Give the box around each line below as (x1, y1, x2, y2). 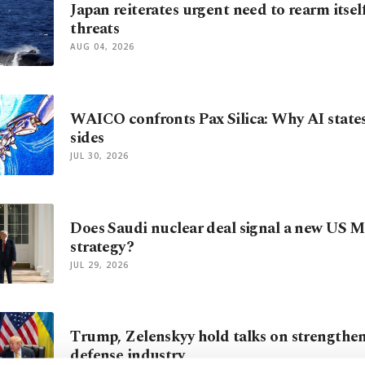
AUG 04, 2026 (70, 40, 135, 52)
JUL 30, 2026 (70, 149, 130, 161)
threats (70, 16, 120, 41)
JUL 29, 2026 (70, 258, 130, 270)
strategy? (70, 235, 134, 259)
